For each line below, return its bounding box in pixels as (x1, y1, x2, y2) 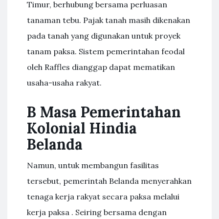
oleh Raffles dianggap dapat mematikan (27, 62, 175, 72)
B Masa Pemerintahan (27, 102, 181, 121)
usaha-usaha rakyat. (27, 77, 102, 88)
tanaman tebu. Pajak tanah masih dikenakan (27, 15, 190, 25)
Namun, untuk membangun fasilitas (27, 160, 159, 170)
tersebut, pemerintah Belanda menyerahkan (27, 175, 192, 186)
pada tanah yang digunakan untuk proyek (27, 30, 180, 41)
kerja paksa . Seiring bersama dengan (27, 207, 167, 217)
